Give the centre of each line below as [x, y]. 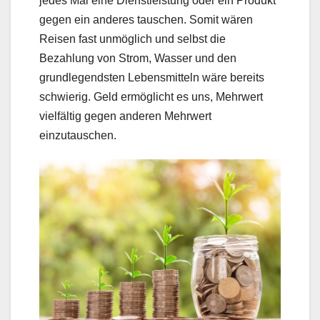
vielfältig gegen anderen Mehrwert [125, 116]
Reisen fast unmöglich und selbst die [132, 39]
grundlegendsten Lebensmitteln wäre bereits [152, 78]
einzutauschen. [78, 136]
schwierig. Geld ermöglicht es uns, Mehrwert [151, 97]
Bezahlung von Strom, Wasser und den [138, 59]
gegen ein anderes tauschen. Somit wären [146, 20]
